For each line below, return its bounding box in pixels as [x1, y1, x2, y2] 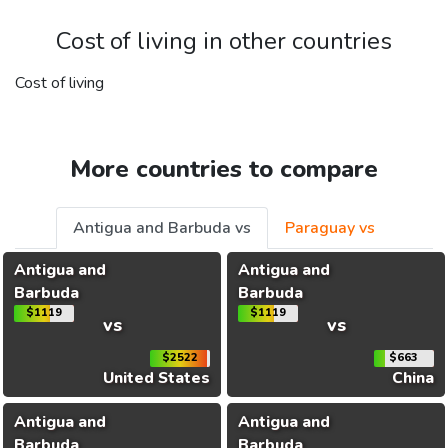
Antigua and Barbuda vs [73, 217, 251, 240]
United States [103, 367, 211, 390]
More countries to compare [70, 153, 378, 186]
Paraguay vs [285, 217, 375, 240]
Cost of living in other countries [56, 25, 392, 58]
